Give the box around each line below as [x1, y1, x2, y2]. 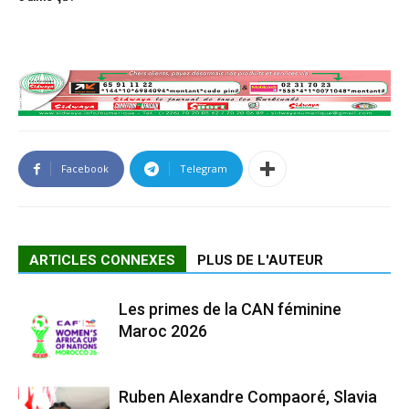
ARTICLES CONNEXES [29, 252, 175, 269]
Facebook [61, 162, 109, 176]
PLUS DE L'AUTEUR [197, 252, 323, 269]
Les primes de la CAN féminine [119, 299, 341, 320]
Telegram [180, 162, 227, 176]
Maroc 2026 [119, 321, 207, 341]
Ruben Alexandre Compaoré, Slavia [119, 387, 377, 407]
